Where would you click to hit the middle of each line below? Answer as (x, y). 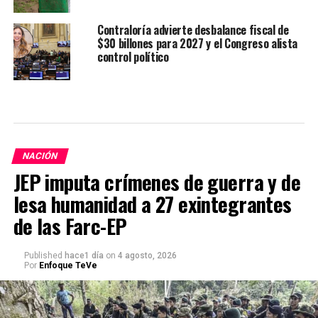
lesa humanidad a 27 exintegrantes (152, 204)
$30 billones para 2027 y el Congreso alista (197, 44)
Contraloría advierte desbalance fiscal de (193, 30)
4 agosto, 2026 (147, 256)
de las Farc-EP (70, 226)
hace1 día (84, 256)
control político (133, 57)
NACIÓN (40, 156)
